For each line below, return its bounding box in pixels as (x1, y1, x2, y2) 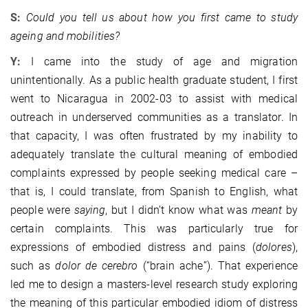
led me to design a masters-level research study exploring (10, 278, 298, 291)
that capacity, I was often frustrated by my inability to (10, 129, 298, 143)
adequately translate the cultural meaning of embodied (10, 148, 298, 162)
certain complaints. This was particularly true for (10, 222, 298, 236)
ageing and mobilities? (10, 30, 120, 43)
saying (74, 203, 106, 217)
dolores (256, 241, 292, 254)
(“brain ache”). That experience (137, 259, 298, 273)
